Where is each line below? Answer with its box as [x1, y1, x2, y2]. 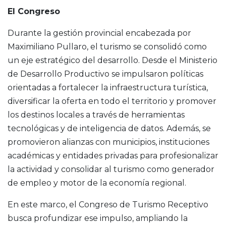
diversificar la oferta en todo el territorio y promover [8, 96, 216, 106]
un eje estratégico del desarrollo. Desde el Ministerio [8, 55, 217, 65]
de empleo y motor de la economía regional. [8, 178, 186, 188]
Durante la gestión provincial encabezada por [8, 28, 191, 38]
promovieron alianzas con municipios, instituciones [8, 137, 209, 147]
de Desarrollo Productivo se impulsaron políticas [8, 69, 203, 79]
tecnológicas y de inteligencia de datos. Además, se [8, 123, 211, 133]
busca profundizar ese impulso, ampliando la [8, 213, 188, 223]
